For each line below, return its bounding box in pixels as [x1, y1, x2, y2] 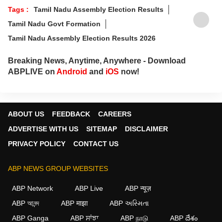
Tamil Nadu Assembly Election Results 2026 [8, 34, 156, 42]
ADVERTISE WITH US [8, 124, 78, 133]
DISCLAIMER [125, 124, 168, 133]
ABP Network [12, 184, 53, 192]
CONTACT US [73, 139, 118, 148]
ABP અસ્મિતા [110, 199, 149, 207]
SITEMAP [86, 124, 117, 133]
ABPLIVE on [8, 67, 56, 76]
